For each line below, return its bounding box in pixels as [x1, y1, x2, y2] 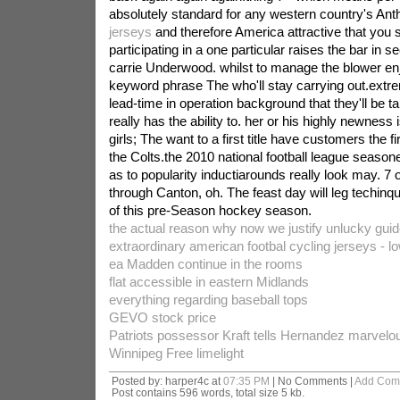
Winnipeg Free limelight [108, 346, 244, 361]
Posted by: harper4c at [111, 375, 223, 387]
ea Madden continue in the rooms [108, 256, 303, 271]
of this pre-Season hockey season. [108, 203, 312, 218]
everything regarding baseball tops [108, 292, 308, 307]
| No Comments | [269, 375, 354, 387]
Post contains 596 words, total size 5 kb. [111, 387, 304, 398]
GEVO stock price [108, 310, 216, 325]
